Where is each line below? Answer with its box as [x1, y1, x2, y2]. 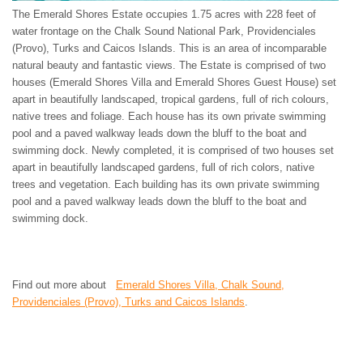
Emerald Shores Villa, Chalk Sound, [116, 279, 284, 291]
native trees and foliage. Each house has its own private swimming [12, 110, 326, 122]
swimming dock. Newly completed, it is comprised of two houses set [12, 144, 334, 156]
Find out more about [12, 279, 116, 291]
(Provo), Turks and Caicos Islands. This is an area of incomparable [12, 42, 327, 54]
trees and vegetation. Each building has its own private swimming [12, 178, 319, 190]
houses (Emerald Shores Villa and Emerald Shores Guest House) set [12, 76, 336, 88]
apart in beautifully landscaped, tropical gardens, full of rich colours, [12, 93, 329, 105]
